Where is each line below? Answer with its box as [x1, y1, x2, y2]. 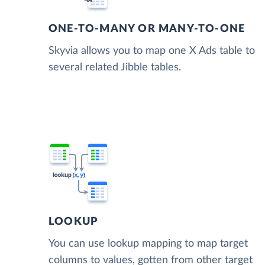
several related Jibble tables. [49, 62, 181, 73]
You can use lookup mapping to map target [49, 238, 248, 250]
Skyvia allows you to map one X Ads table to [49, 46, 255, 57]
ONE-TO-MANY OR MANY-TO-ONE [49, 24, 245, 35]
